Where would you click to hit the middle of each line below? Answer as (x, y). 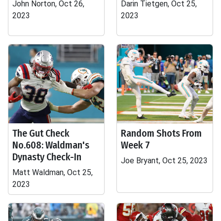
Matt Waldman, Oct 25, (53, 172)
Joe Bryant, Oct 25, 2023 (164, 161)
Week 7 (135, 145)
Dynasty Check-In (47, 157)
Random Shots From (161, 133)
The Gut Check (41, 133)
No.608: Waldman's (51, 145)
